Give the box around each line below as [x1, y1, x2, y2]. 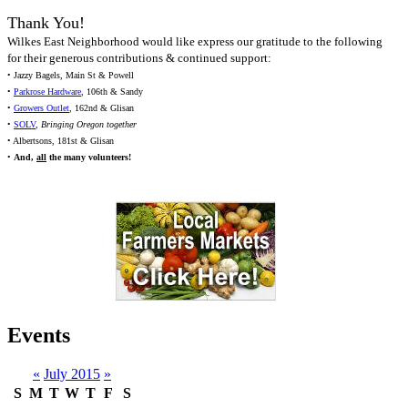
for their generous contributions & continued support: [7, 51, 271, 66]
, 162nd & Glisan [69, 103, 134, 114]
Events [7, 323, 70, 348]
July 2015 [44, 366, 100, 382]
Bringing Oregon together [41, 119, 137, 130]
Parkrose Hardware [14, 87, 81, 97]
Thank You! [7, 14, 85, 33]
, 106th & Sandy [81, 87, 143, 97]
